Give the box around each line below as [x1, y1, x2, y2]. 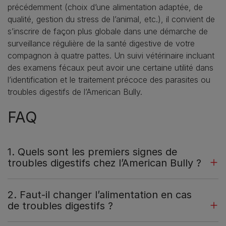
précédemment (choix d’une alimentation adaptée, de [8, 2, 203, 12]
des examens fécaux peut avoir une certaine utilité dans [8, 62, 213, 73]
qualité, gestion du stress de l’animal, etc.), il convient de [8, 14, 215, 24]
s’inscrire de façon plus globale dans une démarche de [8, 26, 208, 36]
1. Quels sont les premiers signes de [8, 145, 177, 158]
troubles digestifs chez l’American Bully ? [8, 156, 201, 169]
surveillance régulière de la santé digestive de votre [8, 38, 195, 48]
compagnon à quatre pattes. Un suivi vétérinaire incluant [8, 50, 214, 61]
